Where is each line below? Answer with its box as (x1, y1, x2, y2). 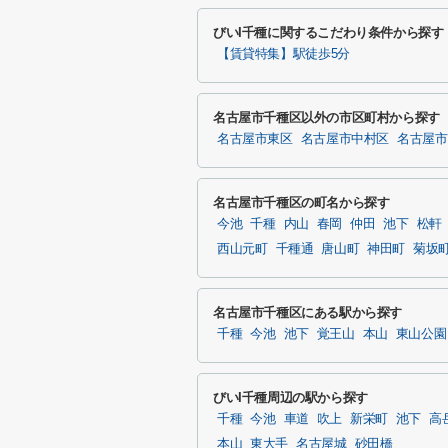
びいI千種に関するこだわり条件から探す (213, 25, 444, 40)
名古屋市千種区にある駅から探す (213, 305, 403, 320)
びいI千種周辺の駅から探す (213, 390, 368, 405)
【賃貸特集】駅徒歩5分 (217, 47, 350, 61)
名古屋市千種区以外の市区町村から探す (213, 110, 440, 125)
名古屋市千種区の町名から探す (213, 195, 390, 210)
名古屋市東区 (217, 132, 293, 146)
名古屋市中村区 (300, 132, 390, 146)
